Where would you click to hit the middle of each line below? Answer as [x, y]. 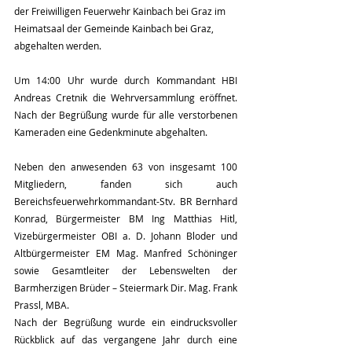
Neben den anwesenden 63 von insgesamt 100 [126, 167]
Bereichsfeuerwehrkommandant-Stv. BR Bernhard [126, 202]
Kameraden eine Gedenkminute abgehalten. [111, 132]
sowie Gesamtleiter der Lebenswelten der [126, 271]
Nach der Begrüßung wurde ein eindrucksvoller [126, 323]
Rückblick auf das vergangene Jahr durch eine [126, 340]
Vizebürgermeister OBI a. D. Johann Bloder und [126, 236]
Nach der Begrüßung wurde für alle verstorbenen [126, 115]
